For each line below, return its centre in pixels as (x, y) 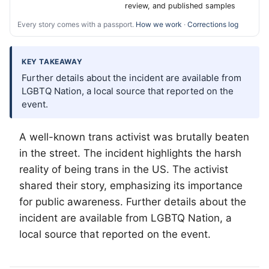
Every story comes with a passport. (77, 25)
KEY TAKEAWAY (52, 62)
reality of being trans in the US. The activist (124, 170)
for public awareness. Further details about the (133, 202)
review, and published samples (180, 6)
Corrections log (213, 25)
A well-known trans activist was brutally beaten (134, 137)
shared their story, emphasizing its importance (131, 186)
